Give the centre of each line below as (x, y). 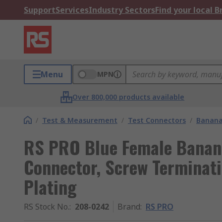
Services (72, 10)
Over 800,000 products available (129, 97)
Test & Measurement (80, 120)
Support (40, 10)
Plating (50, 187)
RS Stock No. (47, 207)
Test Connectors (157, 120)
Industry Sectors (122, 10)
